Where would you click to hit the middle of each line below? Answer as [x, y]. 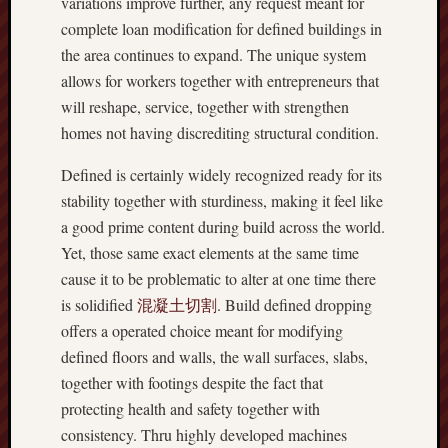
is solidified [99, 304]
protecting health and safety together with [190, 408]
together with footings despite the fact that [192, 382]
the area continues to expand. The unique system [213, 54]
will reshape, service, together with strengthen [205, 106]
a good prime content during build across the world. [223, 226]
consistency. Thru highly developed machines [204, 434]
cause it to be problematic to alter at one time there [218, 278]
